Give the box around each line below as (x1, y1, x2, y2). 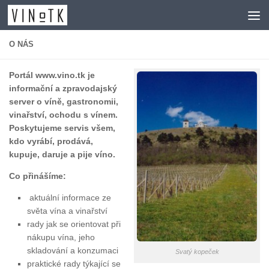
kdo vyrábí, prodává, (9, 136, 93, 146)
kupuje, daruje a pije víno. (9, 150, 115, 159)
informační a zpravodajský (9, 83, 117, 93)
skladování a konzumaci (27, 246, 118, 256)
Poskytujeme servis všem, (9, 123, 115, 133)
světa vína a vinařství (27, 206, 107, 216)
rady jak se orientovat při (27, 219, 121, 229)
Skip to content (16, 11, 80, 22)
